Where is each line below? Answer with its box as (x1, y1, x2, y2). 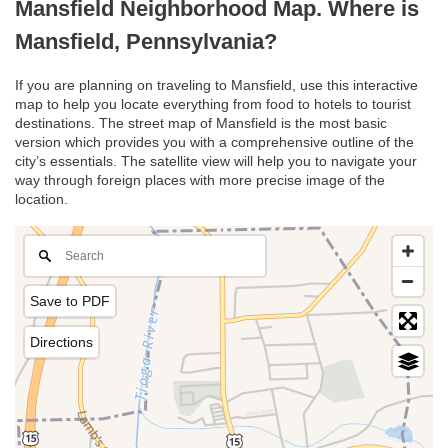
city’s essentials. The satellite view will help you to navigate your (15, 153, 417, 170)
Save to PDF (30, 293, 110, 310)
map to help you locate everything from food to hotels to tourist (15, 96, 411, 113)
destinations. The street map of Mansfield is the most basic (15, 115, 387, 132)
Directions (30, 334, 93, 351)
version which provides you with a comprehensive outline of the (15, 134, 414, 151)
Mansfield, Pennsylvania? (15, 28, 277, 54)
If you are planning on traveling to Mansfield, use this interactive (15, 77, 418, 94)
